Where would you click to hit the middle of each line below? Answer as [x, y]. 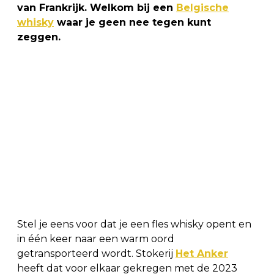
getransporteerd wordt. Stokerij [96, 253]
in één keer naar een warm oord [96, 239]
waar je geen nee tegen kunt [132, 22]
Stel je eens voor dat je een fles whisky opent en [134, 224]
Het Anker [202, 253]
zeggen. [39, 37]
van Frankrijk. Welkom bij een [97, 7]
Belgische [202, 7]
